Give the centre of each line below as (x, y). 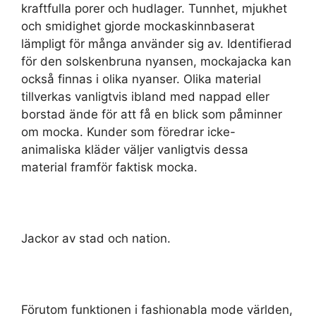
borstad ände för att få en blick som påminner (152, 114)
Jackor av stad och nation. (96, 238)
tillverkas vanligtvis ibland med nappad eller (145, 96)
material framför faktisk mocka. (109, 167)
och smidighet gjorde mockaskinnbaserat (138, 26)
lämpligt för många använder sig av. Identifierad (157, 43)
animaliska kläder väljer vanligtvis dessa (135, 149)
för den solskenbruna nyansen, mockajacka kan (156, 61)
